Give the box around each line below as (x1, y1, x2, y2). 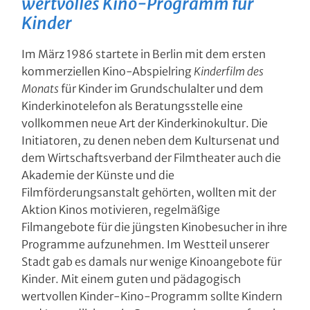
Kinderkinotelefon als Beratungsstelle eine (21, 99, 244, 113)
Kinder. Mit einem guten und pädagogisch (21, 272, 241, 286)
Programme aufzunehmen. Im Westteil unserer (21, 237, 270, 251)
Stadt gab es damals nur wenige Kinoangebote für (21, 255, 282, 268)
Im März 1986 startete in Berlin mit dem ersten (21, 47, 266, 61)
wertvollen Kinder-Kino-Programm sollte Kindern (21, 289, 283, 303)
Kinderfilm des (194, 64, 264, 78)
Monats (21, 82, 60, 95)
